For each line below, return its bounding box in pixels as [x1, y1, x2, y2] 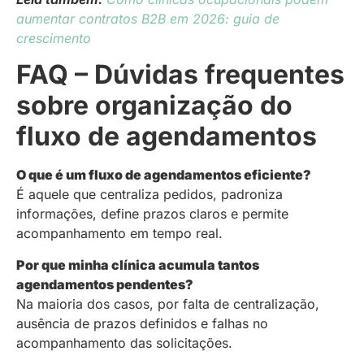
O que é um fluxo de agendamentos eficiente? [16, 167, 311, 184]
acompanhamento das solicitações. [16, 334, 232, 351]
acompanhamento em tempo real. [16, 225, 223, 242]
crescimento [16, 30, 91, 47]
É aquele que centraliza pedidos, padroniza [16, 186, 283, 203]
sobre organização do [16, 89, 292, 122]
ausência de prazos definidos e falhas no [16, 314, 268, 331]
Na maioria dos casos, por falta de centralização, [16, 295, 319, 312]
